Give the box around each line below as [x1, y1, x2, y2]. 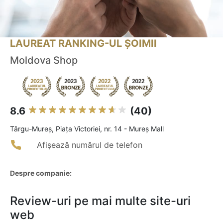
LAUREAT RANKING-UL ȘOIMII [10, 37, 157, 50]
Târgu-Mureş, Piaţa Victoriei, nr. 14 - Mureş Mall [10, 124, 164, 133]
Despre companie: [10, 169, 72, 178]
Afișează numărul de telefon [37, 140, 142, 150]
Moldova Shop [10, 54, 78, 67]
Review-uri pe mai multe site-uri [10, 194, 191, 209]
